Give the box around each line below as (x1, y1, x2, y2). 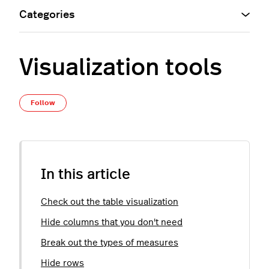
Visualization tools (19, 55, 222, 80)
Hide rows (41, 258, 84, 268)
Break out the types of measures (41, 238, 178, 247)
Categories (19, 9, 74, 20)
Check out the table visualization (41, 197, 178, 207)
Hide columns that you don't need (41, 217, 183, 227)
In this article (41, 167, 130, 182)
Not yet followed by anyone (67, 97, 188, 107)
